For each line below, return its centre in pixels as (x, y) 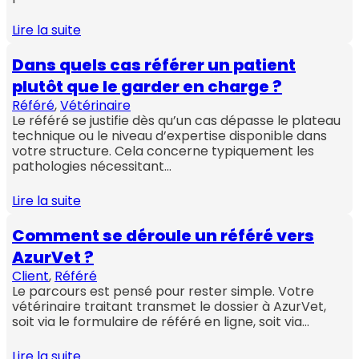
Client (31, 276)
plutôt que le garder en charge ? (147, 87)
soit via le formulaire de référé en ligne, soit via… (161, 322)
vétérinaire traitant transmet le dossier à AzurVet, (169, 307)
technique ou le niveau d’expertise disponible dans (170, 136)
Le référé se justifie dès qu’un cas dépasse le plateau (177, 121)
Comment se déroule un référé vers (163, 236)
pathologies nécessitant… (92, 167)
